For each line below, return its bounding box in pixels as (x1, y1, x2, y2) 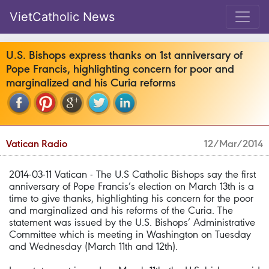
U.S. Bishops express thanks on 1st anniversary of (6, 48, 243, 62)
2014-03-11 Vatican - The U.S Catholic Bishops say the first (9, 168, 256, 180)
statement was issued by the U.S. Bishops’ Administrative (9, 216, 255, 228)
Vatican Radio (6, 138, 67, 150)
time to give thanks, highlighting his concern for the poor (9, 192, 253, 204)
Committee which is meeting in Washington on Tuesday (9, 228, 251, 240)
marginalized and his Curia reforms (6, 76, 176, 89)
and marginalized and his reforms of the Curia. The (9, 204, 233, 216)
